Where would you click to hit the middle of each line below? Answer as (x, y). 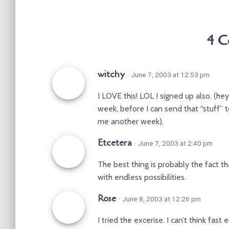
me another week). (131, 121)
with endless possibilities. (142, 177)
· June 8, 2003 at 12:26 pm (160, 199)
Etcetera (115, 143)
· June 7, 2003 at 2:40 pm (174, 143)
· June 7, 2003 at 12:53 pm (168, 75)
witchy (111, 74)
